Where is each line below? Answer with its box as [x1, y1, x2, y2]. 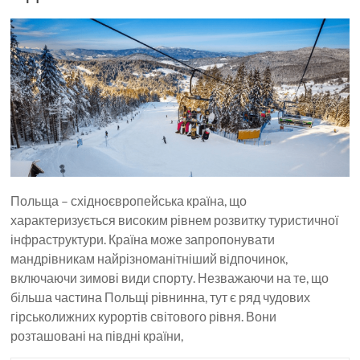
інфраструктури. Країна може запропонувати [10, 231, 276, 247]
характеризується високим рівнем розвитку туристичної [10, 211, 339, 227]
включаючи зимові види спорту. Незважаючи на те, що [10, 269, 329, 285]
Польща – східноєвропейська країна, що [10, 192, 247, 208]
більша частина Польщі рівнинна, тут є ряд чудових [10, 288, 311, 305]
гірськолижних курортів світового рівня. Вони [10, 308, 277, 324]
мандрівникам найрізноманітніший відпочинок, [10, 250, 288, 266]
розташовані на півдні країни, [10, 327, 184, 343]
